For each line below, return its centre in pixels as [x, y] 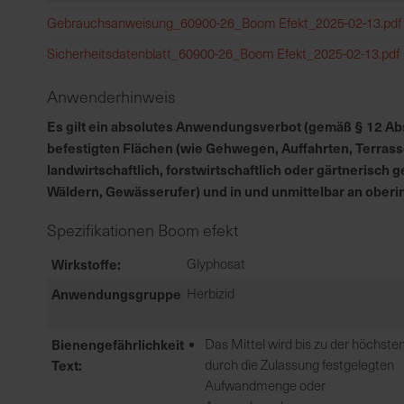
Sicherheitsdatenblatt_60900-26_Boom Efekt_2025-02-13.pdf [223, 53]
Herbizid [211, 293]
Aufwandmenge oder [265, 385]
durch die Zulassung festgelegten [299, 364]
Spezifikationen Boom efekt [142, 230]
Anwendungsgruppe [116, 294]
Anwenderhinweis [111, 96]
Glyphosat [216, 263]
